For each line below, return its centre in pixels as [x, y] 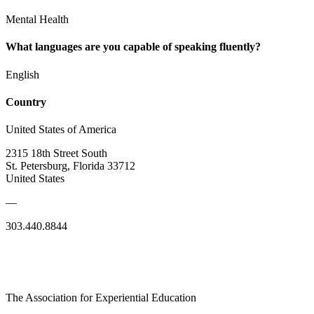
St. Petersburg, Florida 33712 [70, 166]
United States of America [61, 130]
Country [26, 102]
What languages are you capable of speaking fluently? [133, 47]
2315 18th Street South [56, 153]
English [22, 74]
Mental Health [37, 20]
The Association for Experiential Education [101, 298]
